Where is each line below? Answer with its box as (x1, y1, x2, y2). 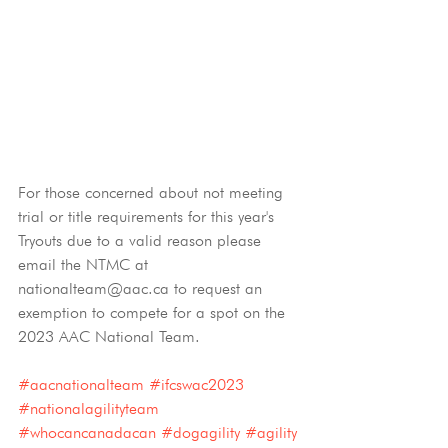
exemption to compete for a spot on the (18, 303, 290, 322)
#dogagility (161, 423, 240, 442)
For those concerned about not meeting (18, 183, 288, 202)
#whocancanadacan (18, 423, 156, 442)
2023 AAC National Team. (18, 327, 205, 346)
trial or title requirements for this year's (18, 207, 279, 226)
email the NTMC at (18, 255, 153, 274)
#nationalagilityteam (18, 399, 159, 418)
